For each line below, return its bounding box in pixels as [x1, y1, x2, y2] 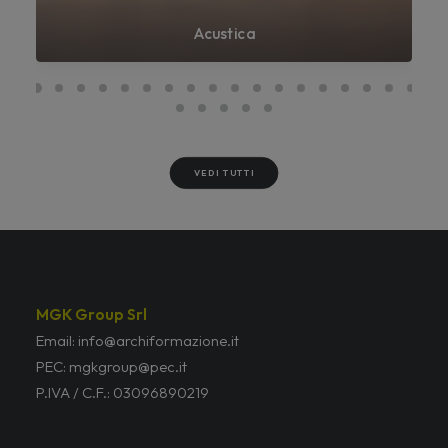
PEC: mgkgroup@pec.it [36, 357, 187, 376]
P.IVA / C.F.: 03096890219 [36, 383, 209, 402]
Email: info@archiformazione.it [36, 331, 239, 350]
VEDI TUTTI [193, 167, 255, 179]
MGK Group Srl [36, 305, 147, 324]
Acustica [193, 24, 255, 43]
